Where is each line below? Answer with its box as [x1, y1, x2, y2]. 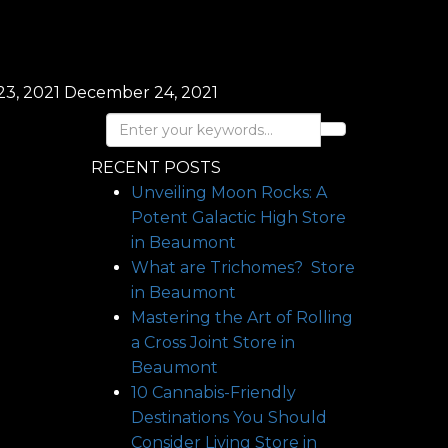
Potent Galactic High [131, 208, 302, 227]
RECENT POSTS [91, 158, 221, 177]
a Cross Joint [131, 333, 233, 352]
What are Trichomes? [131, 258, 311, 277]
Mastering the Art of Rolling [131, 308, 353, 327]
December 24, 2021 [64, 83, 218, 102]
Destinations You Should [131, 408, 327, 427]
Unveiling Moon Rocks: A [131, 183, 327, 202]
